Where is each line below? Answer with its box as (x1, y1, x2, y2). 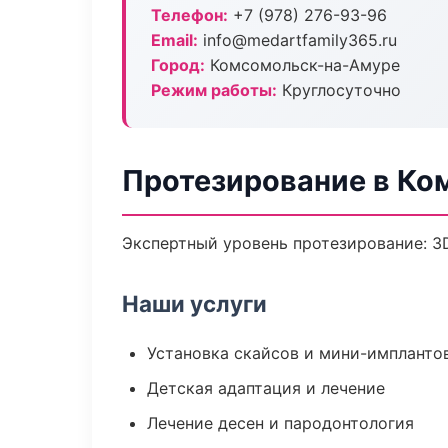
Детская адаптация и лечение (147, 378, 385, 398)
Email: (151, 30, 198, 50)
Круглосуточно (277, 80, 401, 100)
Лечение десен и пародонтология (147, 413, 414, 433)
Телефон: (151, 5, 228, 25)
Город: (151, 55, 205, 75)
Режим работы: (151, 80, 277, 100)
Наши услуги (122, 290, 267, 317)
